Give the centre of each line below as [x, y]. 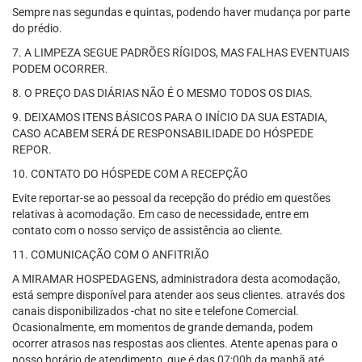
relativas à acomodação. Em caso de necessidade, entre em [160, 214]
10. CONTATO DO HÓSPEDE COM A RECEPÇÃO [130, 174]
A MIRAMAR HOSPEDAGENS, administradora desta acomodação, [176, 279]
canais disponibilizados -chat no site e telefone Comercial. [156, 311]
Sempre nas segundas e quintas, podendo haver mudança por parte [181, 12]
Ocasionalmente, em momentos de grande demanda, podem [162, 327]
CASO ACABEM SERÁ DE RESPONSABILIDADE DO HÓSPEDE [163, 133]
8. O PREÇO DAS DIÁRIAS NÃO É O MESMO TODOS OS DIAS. [162, 93]
